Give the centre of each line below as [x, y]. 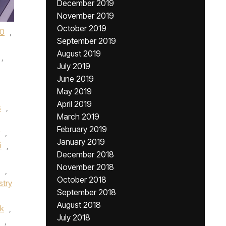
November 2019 [86, 16]
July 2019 [74, 66]
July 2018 [74, 217]
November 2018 [86, 167]
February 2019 [82, 129]
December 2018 [86, 154]
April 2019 [74, 104]
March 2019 [78, 117]
